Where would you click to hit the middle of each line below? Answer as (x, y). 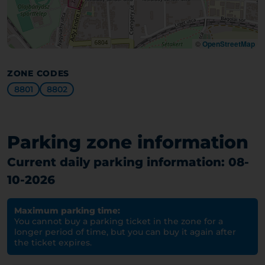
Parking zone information (128, 142)
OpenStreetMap (229, 44)
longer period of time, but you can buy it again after (125, 232)
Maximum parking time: (67, 211)
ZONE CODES (38, 73)
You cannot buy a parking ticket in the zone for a (119, 221)
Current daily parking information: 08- (128, 162)
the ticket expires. (53, 243)
